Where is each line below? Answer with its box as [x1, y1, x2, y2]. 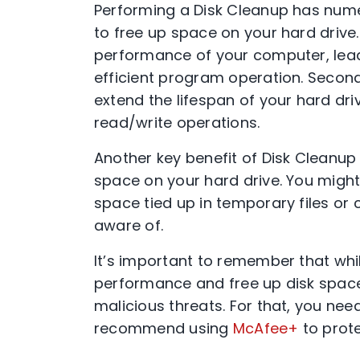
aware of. [94, 215, 164, 235]
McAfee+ [232, 318, 299, 338]
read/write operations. [94, 112, 260, 133]
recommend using [94, 318, 233, 338]
